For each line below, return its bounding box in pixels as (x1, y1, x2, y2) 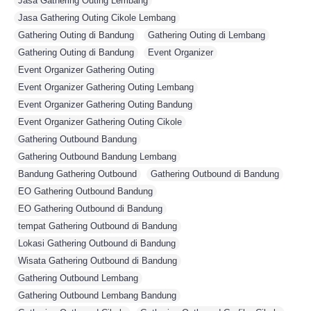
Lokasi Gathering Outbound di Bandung (18, 238, 176, 249)
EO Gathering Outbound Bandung (18, 186, 153, 196)
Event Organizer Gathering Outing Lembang (18, 82, 194, 92)
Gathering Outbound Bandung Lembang (18, 151, 176, 162)
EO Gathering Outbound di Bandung (18, 203, 162, 214)
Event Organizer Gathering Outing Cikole (18, 117, 182, 127)
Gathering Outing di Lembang (148, 30, 265, 40)
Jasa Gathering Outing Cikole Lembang (18, 12, 176, 23)
